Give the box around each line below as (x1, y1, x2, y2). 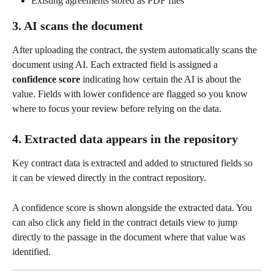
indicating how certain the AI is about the (80, 74, 243, 85)
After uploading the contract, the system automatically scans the (12, 45, 259, 56)
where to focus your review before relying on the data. (12, 103, 221, 114)
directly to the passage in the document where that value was (12, 231, 248, 242)
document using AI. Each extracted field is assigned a (12, 59, 220, 70)
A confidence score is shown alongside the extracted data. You (12, 202, 254, 213)
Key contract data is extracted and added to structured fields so (12, 158, 255, 169)
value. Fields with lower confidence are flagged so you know (12, 89, 250, 100)
